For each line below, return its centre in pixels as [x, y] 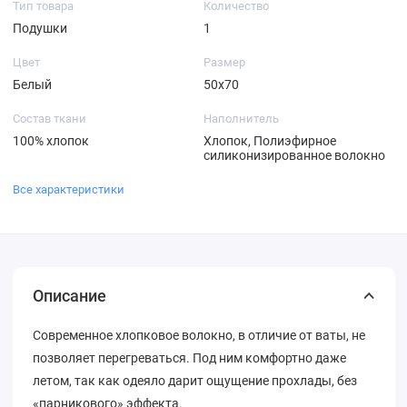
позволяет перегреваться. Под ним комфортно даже [189, 357]
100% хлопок [50, 140]
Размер [224, 62]
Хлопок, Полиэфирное [269, 140]
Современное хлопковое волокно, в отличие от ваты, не [199, 335]
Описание [69, 295]
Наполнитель [241, 118]
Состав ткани [49, 118]
